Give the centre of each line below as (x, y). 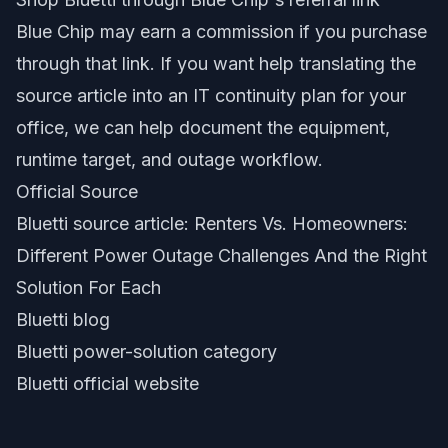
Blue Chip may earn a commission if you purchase (221, 31)
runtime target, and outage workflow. (169, 159)
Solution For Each (88, 287)
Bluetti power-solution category (146, 351)
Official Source (77, 191)
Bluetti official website (107, 383)
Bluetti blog (63, 319)
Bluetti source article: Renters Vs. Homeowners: (212, 223)
